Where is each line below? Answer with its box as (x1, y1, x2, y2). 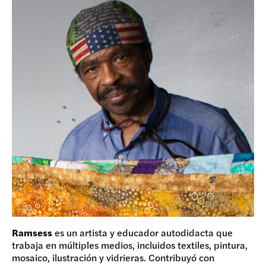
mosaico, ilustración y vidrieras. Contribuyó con (12, 251, 214, 265)
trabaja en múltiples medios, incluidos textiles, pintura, (12, 238, 248, 252)
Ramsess (12, 226, 52, 240)
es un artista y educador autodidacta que (52, 226, 233, 240)
